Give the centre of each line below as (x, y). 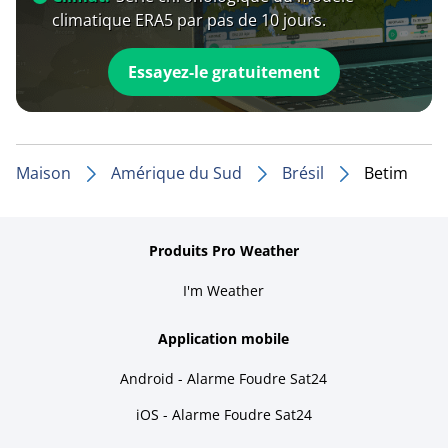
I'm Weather (224, 290)
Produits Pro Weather (223, 250)
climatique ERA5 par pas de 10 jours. (189, 19)
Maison (43, 172)
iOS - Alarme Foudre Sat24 (223, 414)
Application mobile (224, 338)
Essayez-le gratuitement (223, 71)
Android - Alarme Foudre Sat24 (224, 378)
